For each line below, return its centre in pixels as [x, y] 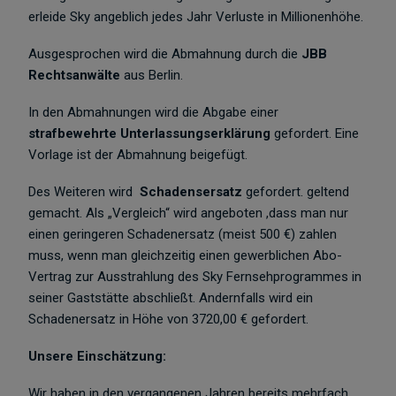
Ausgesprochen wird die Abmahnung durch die [165, 54]
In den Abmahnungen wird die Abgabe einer [154, 112]
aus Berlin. [152, 75]
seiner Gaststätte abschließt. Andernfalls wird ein [171, 298]
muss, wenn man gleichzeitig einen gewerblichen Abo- [186, 255]
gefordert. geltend [296, 192]
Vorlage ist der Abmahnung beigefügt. [138, 155]
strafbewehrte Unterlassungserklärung [150, 133]
